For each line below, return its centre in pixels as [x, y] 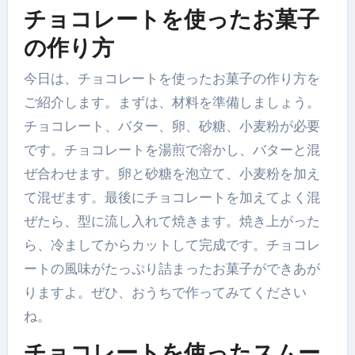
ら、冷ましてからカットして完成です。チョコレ [172, 245]
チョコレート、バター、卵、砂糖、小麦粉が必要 [172, 126]
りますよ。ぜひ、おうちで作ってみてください [165, 293]
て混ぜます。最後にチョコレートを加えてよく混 [172, 198]
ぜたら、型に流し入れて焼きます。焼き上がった [172, 221]
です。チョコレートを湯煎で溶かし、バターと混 [172, 150]
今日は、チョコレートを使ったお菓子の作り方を [172, 79]
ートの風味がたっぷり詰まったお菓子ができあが [172, 269]
